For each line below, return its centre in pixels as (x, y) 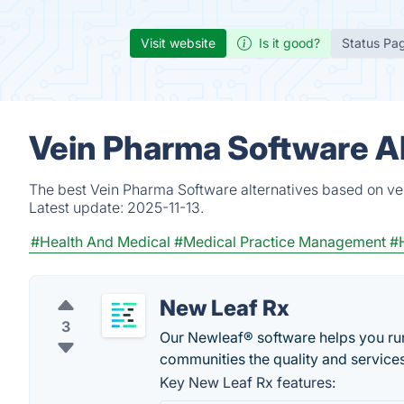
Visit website (178, 43)
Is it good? (289, 43)
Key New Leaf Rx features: (248, 382)
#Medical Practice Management (280, 242)
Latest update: (78, 207)
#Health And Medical (101, 242)
